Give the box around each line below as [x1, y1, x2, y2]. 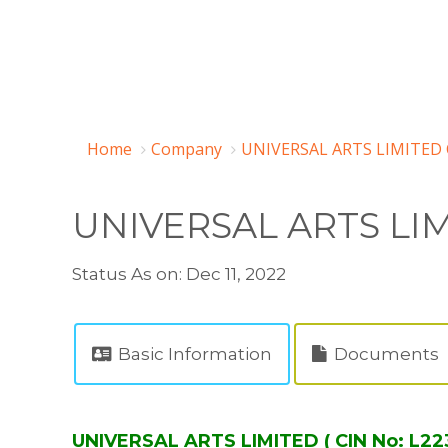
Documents [330, 344, 439, 364]
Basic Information [114, 344, 272, 364]
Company [151, 138, 222, 160]
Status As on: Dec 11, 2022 [72, 264, 286, 284]
